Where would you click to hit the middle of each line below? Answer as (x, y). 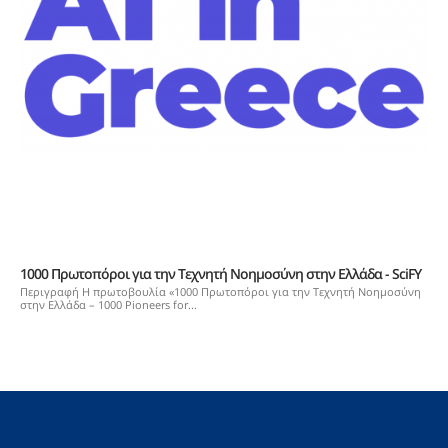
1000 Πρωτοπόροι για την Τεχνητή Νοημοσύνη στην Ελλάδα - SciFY (220, 273)
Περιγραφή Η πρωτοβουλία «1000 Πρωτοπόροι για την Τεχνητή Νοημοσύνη (220, 291)
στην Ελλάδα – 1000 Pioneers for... (108, 304)
